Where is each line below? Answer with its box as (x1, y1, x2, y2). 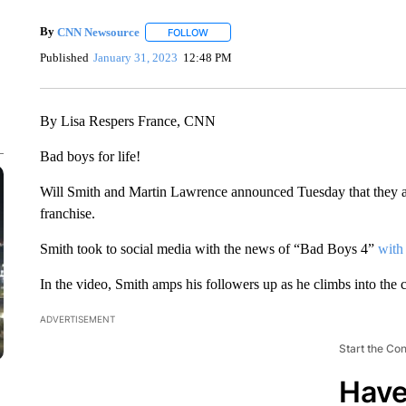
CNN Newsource (56, 24, 140, 39)
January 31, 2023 (93, 50, 179, 64)
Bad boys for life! (39, 149, 140, 164)
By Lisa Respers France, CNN (39, 113, 216, 129)
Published (39, 50, 89, 64)
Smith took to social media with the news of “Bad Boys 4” (39, 241, 378, 256)
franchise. (39, 206, 95, 221)
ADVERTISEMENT (39, 314, 115, 324)
